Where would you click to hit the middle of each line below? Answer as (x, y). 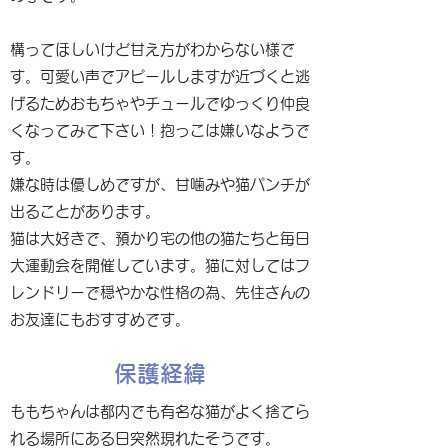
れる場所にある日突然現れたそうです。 (145, 438)
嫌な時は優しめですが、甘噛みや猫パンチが (160, 184)
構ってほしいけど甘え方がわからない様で (152, 49)
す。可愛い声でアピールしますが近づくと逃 (160, 76)
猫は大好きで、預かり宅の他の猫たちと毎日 (160, 238)
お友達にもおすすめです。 (100, 319)
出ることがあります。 (85, 211)
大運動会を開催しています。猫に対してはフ (160, 265)
